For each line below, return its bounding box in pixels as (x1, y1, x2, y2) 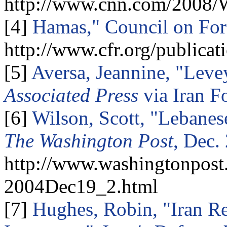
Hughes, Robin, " (27, 198, 171, 220)
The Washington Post (4, 130, 173, 152)
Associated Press (4, 84, 138, 106)
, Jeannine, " (86, 61, 183, 84)
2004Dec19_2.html (4, 175, 158, 198)
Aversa (31, 61, 86, 84)
